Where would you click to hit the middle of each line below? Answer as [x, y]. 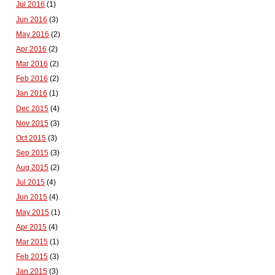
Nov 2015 [32, 123]
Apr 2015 [31, 227]
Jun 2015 [32, 197]
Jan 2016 [32, 94]
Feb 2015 [32, 257]
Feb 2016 [32, 79]
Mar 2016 [32, 64]
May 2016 [33, 34]
